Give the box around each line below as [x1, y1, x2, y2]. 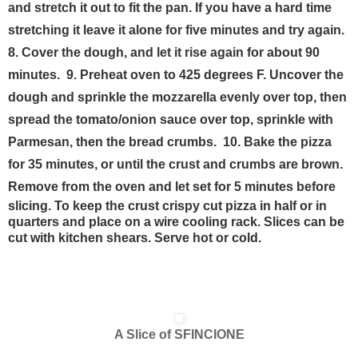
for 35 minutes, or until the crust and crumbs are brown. [8, 157, 343, 172]
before [296, 180, 336, 194]
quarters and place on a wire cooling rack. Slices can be [8, 215, 344, 229]
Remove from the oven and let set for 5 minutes [8, 180, 296, 194]
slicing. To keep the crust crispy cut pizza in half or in [8, 199, 327, 213]
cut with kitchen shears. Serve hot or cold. [8, 231, 265, 245]
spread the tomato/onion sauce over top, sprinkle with [8, 113, 333, 127]
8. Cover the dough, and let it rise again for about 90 [8, 46, 320, 60]
